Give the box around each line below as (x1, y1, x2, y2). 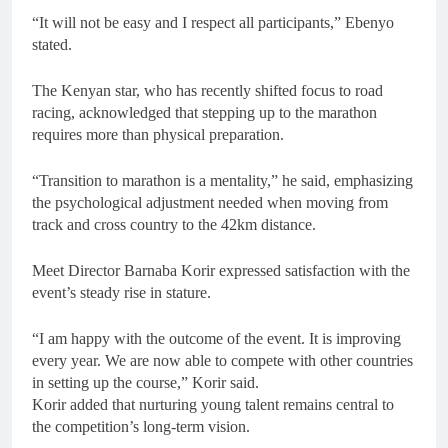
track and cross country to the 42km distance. (32, 216, 316, 234)
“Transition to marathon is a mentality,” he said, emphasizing (32, 172, 413, 190)
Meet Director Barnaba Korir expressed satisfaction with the (32, 262, 410, 280)
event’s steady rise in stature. (32, 284, 211, 302)
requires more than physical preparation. (32, 126, 284, 144)
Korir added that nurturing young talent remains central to (32, 396, 394, 414)
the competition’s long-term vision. (32, 418, 250, 436)
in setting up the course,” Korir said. (32, 374, 259, 392)
